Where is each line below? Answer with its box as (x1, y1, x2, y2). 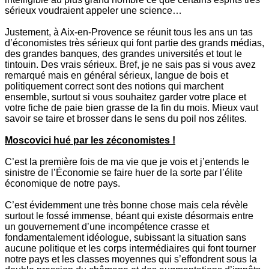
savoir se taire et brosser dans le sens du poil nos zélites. (5, 113, 247, 124)
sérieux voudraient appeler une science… (5, 5, 182, 16)
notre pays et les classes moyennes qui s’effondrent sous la (5, 254, 257, 265)
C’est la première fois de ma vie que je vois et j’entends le (5, 157, 249, 168)
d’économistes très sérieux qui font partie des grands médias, (5, 38, 264, 49)
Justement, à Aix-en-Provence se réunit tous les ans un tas (5, 27, 253, 38)
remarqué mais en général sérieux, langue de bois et (5, 70, 228, 81)
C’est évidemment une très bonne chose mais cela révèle (5, 200, 248, 211)
